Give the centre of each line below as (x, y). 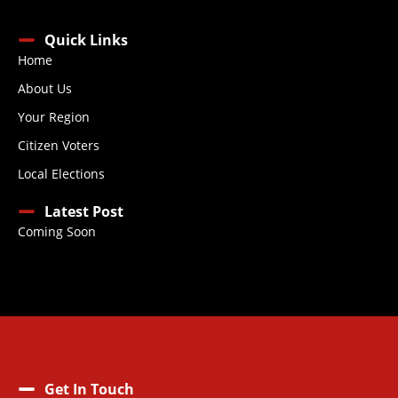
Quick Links (86, 40)
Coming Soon (57, 232)
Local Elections (61, 174)
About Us (45, 89)
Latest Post (84, 212)
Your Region (54, 117)
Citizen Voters (59, 146)
